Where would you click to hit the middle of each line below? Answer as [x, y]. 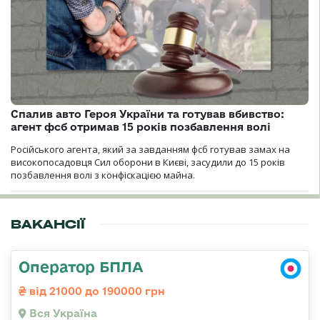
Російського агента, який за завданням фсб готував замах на [150, 150]
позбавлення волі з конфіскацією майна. [103, 175]
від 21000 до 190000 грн [96, 291]
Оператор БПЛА [81, 267]
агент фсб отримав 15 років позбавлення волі [141, 127]
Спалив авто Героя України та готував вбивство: [147, 114]
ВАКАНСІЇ [48, 225]
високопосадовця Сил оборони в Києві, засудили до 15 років [148, 162]
